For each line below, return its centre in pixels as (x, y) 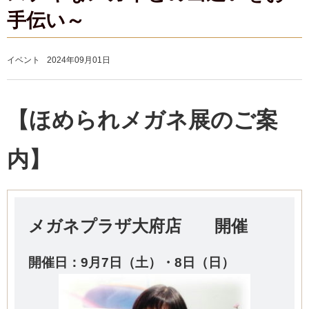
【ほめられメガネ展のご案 (142, 120)
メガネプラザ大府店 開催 (146, 226)
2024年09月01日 (79, 60)
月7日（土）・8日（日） (161, 262)
